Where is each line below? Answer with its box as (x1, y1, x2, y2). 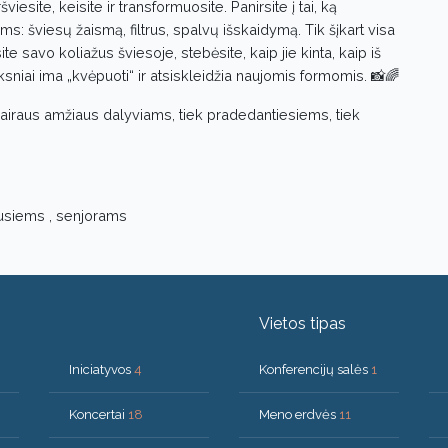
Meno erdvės (259, 406, 339, 422)
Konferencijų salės (259, 361, 371, 377)
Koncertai (69, 406, 128, 422)
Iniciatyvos (69, 361, 134, 377)
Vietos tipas (259, 313, 346, 333)
